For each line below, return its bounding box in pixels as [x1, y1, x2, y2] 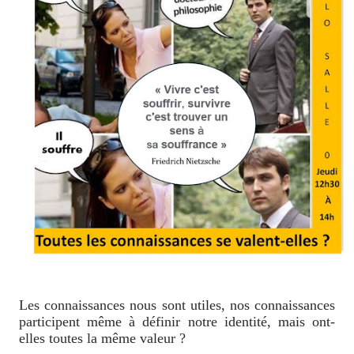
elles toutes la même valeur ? [19, 330, 190, 347]
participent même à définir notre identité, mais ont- [19, 314, 335, 330]
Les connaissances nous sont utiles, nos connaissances [19, 297, 335, 314]
